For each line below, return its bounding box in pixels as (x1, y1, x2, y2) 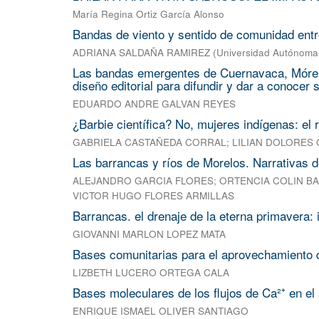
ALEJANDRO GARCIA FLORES (73, 174, 214, 188)
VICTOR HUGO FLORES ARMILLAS (73, 189, 234, 203)
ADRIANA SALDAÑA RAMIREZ (73, 46, 210, 60)
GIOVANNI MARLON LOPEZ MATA (73, 227, 226, 241)
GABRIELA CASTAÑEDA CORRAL (73, 135, 226, 150)
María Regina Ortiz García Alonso (73, 7, 224, 21)
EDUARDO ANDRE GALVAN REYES (73, 97, 236, 111)
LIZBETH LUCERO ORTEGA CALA (73, 266, 229, 280)
